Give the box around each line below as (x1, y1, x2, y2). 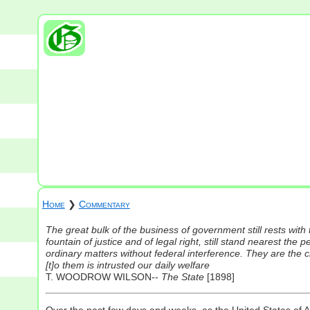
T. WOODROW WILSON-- (45, 271, 161, 282)
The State (161, 271, 204, 282)
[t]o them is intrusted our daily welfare (45, 259, 210, 271)
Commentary (78, 198, 130, 210)
